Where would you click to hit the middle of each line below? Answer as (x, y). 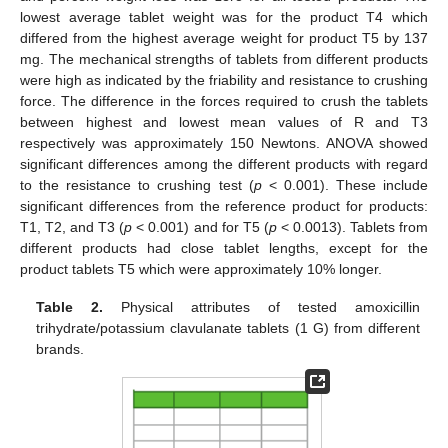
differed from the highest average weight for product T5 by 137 (224, 37)
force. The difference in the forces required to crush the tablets (224, 100)
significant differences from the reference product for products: (224, 205)
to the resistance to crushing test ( (137, 184)
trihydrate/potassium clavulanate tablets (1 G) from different (228, 328)
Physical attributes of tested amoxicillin (261, 307)
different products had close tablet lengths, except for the (224, 247)
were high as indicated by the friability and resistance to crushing (224, 79)
